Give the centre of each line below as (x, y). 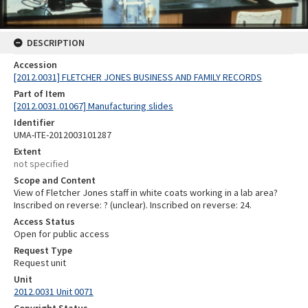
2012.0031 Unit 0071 (54, 291)
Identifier (34, 122)
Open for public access (62, 233)
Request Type (43, 250)
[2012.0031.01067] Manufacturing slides (93, 106)
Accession (35, 64)
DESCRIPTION (56, 42)
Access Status (44, 221)
